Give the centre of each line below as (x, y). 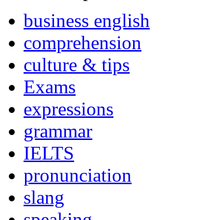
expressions (69, 109)
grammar (58, 131)
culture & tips (77, 65)
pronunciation (78, 175)
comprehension (82, 43)
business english (87, 21)
